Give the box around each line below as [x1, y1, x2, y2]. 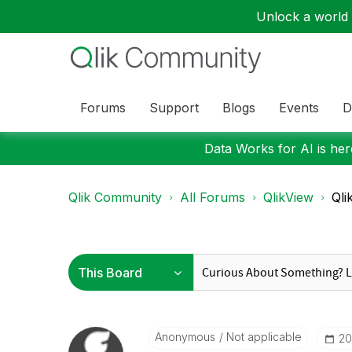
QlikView [263, 189, 313, 205]
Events [279, 99, 319, 115]
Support [149, 99, 199, 115]
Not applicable [222, 330, 302, 343]
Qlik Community [68, 189, 162, 205]
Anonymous [154, 330, 215, 343]
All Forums [180, 189, 245, 205]
